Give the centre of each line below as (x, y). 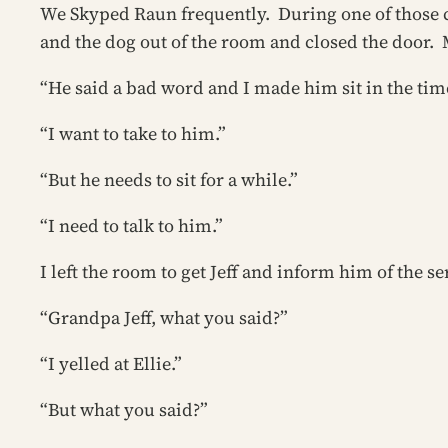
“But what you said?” (124, 409)
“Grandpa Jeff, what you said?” (164, 317)
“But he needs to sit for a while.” (169, 179)
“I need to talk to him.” (131, 225)
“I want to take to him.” (133, 133)
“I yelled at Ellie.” (111, 363)
